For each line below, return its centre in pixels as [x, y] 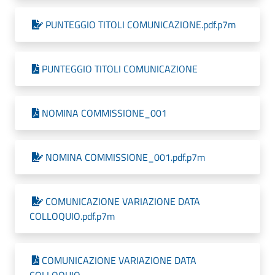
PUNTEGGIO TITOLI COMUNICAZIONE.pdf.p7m [141, 25]
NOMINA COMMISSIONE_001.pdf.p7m [125, 157]
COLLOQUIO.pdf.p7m [72, 216]
